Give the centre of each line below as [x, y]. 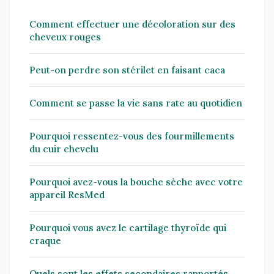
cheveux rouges [65, 37]
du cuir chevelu [64, 149]
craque [45, 240]
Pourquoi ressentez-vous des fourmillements [132, 136]
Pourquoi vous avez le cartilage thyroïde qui [128, 228]
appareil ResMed [67, 194]
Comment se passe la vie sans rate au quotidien [136, 103]
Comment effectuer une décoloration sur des [132, 24]
